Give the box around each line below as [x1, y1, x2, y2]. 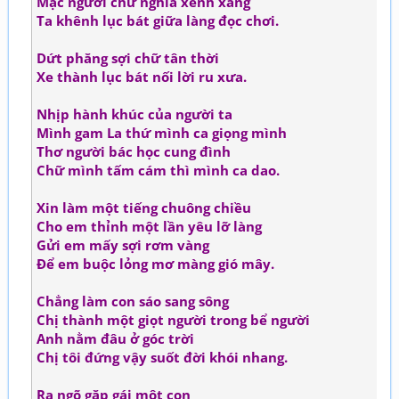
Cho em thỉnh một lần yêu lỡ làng [37, 217, 262, 235]
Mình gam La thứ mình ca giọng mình [37, 124, 287, 142]
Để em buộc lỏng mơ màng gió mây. [37, 255, 274, 273]
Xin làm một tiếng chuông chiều [37, 199, 251, 216]
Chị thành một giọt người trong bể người [37, 311, 310, 329]
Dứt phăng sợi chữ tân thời [37, 49, 219, 67]
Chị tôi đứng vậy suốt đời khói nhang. [37, 348, 288, 366]
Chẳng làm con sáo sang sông [37, 292, 229, 310]
